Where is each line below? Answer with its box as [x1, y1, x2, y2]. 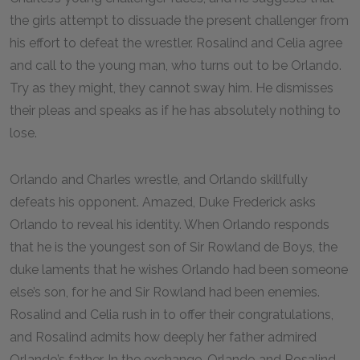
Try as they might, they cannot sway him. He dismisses [10, 80, 333, 96]
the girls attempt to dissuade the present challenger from [10, 13, 349, 28]
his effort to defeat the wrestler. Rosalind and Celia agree [10, 35, 342, 51]
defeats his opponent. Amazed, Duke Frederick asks [10, 194, 316, 210]
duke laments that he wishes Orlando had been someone [10, 262, 348, 277]
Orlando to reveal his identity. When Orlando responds [10, 217, 329, 232]
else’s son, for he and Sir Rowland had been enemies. [10, 284, 320, 300]
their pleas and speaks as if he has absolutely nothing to [10, 103, 341, 118]
